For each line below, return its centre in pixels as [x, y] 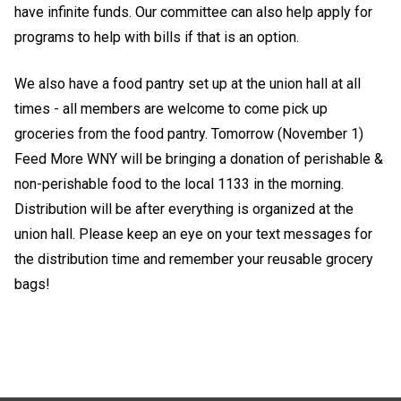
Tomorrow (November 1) [287, 134]
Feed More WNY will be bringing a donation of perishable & [199, 159]
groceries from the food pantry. [113, 134]
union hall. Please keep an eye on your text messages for [193, 234]
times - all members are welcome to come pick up [171, 109]
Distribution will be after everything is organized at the [184, 209]
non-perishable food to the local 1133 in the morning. [179, 184]
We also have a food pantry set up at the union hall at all [188, 84]
